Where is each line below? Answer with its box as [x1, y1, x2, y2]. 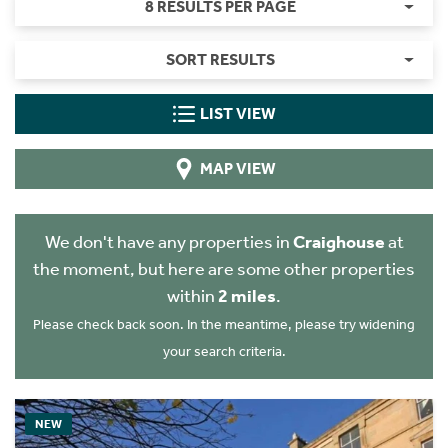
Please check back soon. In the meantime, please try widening [33, 316, 415, 333]
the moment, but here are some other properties [33, 258, 415, 280]
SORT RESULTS [165, 50, 275, 69]
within [167, 285, 218, 307]
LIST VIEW [199, 104, 276, 123]
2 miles [218, 285, 276, 307]
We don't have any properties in [44, 231, 293, 253]
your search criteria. [162, 343, 286, 360]
